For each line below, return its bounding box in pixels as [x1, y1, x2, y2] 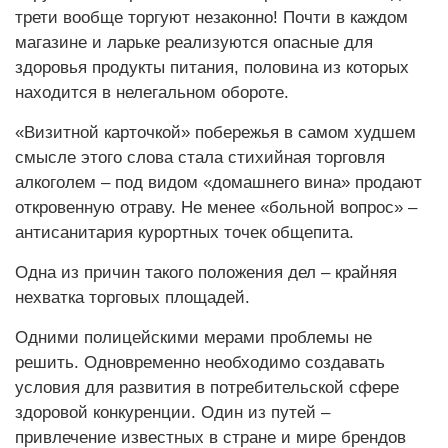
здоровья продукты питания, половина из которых [15, 58, 409, 77]
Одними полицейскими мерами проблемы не [15, 328, 372, 347]
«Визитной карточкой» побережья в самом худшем [15, 123, 416, 142]
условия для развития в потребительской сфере [15, 378, 399, 397]
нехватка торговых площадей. [15, 288, 250, 307]
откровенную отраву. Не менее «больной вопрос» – [15, 198, 417, 217]
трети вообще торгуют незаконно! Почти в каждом [15, 8, 408, 27]
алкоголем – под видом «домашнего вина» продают [15, 173, 422, 192]
